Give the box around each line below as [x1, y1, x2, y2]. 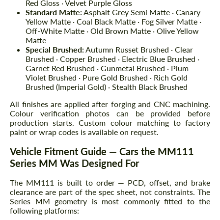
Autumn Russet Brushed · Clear [84, 45, 193, 55]
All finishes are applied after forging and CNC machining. [10, 99, 210, 109]
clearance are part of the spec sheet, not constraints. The [10, 187, 210, 197]
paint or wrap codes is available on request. [10, 127, 159, 137]
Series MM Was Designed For [10, 157, 139, 169]
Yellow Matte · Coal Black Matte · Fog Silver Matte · [26, 17, 201, 27]
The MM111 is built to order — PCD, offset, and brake [10, 178, 210, 188]
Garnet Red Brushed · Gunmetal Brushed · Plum [26, 63, 189, 73]
